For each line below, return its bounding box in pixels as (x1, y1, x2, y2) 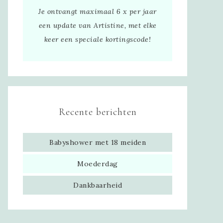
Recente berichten (58, 106, 137, 118)
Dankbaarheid (73, 180, 122, 190)
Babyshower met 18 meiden (49, 137, 146, 147)
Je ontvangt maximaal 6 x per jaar (38, 6, 157, 16)
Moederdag (77, 159, 118, 168)
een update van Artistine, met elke (38, 20, 157, 30)
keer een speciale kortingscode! (44, 34, 151, 44)
